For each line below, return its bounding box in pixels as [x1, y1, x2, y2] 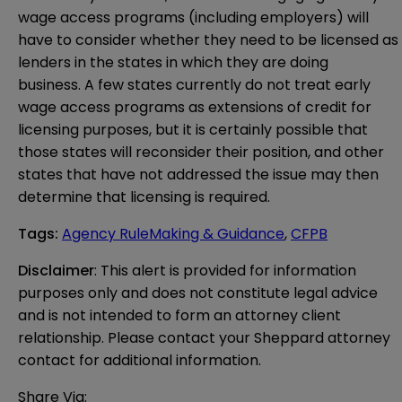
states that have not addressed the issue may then [18, 164, 379, 186]
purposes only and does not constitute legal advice [18, 283, 378, 304]
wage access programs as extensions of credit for [18, 97, 371, 118]
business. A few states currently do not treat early [18, 74, 371, 96]
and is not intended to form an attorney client [18, 305, 341, 327]
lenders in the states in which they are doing [18, 52, 328, 74]
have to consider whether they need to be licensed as [18, 30, 398, 51]
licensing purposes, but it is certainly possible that [18, 119, 368, 141]
